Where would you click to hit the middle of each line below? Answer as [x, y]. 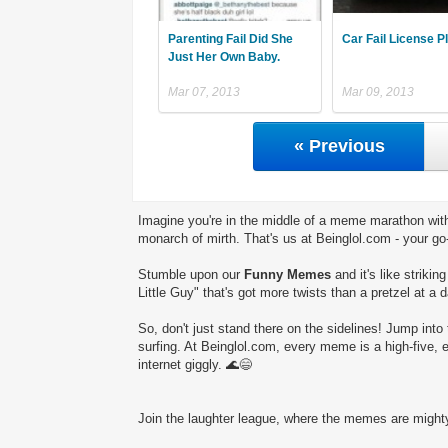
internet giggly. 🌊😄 [195, 364]
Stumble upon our [191, 274]
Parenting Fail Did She [230, 38]
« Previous [339, 145]
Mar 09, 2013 [377, 91]
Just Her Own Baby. [224, 56]
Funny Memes [287, 274]
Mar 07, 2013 [204, 91]
